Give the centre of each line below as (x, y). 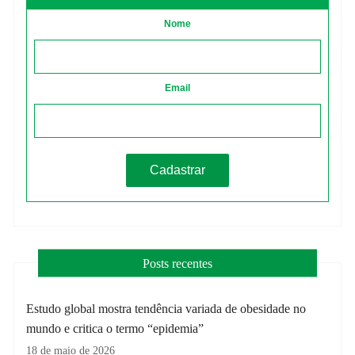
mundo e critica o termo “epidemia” (115, 328)
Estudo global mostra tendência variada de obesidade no (166, 308)
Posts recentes (177, 263)
